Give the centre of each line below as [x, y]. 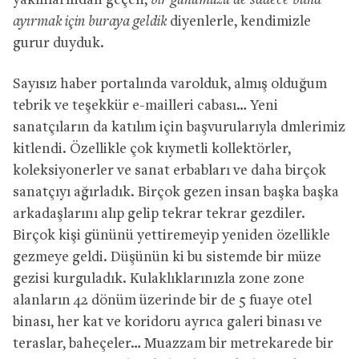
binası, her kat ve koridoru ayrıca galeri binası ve [167, 322]
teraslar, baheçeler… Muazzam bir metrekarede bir [173, 344]
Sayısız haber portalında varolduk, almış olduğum [170, 84]
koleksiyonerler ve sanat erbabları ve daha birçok [169, 171]
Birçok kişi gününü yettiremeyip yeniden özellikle [171, 236]
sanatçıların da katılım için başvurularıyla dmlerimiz [179, 127]
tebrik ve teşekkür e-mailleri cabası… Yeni [145, 106]
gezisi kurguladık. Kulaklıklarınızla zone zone [159, 279]
